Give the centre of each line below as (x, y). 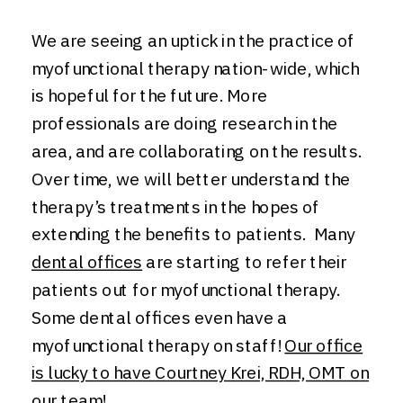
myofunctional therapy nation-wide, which (195, 68)
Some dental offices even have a (160, 318)
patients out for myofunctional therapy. (186, 290)
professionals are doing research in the (185, 123)
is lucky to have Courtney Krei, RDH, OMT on (201, 372)
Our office (324, 345)
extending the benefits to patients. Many (193, 234)
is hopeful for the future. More (149, 95)
